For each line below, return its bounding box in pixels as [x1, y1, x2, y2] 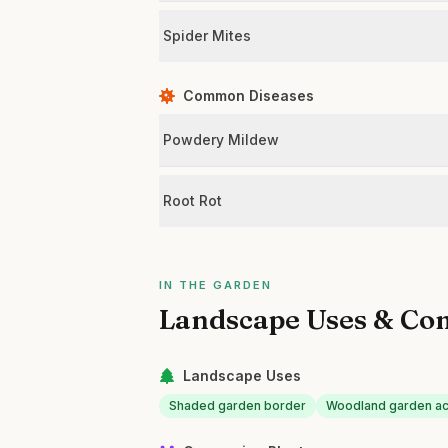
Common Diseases [183, 87, 315, 104]
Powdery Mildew [163, 131, 280, 148]
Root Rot [163, 192, 223, 209]
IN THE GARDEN [159, 278, 272, 292]
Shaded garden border [169, 398, 307, 413]
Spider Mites [163, 27, 252, 44]
